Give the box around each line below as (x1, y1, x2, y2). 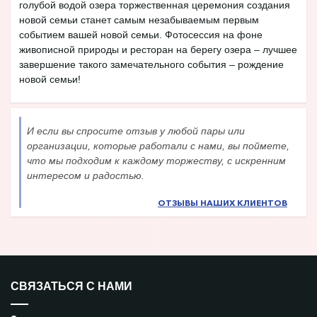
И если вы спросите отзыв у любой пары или (27, 125, 245, 137)
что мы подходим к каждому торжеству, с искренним (27, 154, 286, 166)
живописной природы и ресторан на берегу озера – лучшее (19, 43, 297, 55)
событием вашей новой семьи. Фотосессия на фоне (19, 28, 263, 40)
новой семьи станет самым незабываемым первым (19, 13, 259, 25)
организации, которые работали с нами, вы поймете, (27, 139, 289, 151)
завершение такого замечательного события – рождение (19, 58, 284, 70)
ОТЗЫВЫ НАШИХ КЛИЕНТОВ (158, 197, 287, 208)
